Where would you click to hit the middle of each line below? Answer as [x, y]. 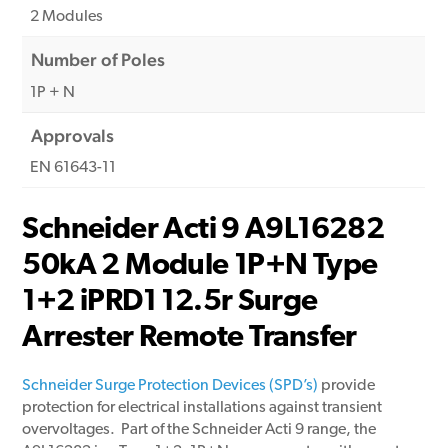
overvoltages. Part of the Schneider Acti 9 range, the [199, 430]
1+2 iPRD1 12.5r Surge [170, 302]
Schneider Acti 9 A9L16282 [203, 230]
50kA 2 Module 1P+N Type [200, 266]
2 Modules [67, 17]
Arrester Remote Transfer [189, 338]
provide [347, 386]
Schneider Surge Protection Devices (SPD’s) [170, 386]
